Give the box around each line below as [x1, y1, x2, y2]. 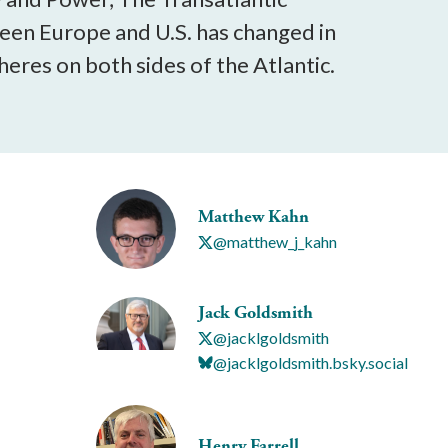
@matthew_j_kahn [213, 232, 337, 252]
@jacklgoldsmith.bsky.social [213, 352, 408, 372]
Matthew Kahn [198, 205, 309, 229]
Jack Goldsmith [198, 301, 313, 324]
